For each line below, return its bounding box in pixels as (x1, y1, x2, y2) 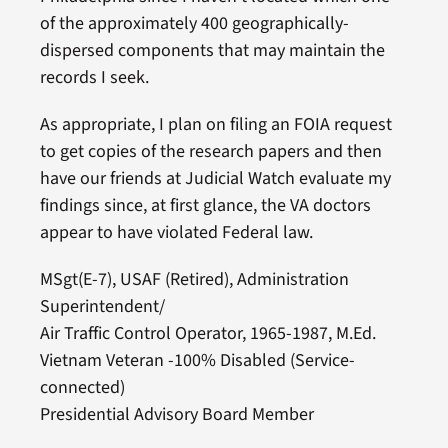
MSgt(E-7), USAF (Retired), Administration (39, 266, 349, 292)
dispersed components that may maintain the (39, 37, 385, 63)
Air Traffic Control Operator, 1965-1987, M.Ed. (39, 320, 376, 346)
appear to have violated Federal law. (39, 219, 313, 245)
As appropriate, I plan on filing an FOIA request (39, 111, 392, 137)
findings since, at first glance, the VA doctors (39, 192, 371, 218)
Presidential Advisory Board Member (39, 401, 314, 427)
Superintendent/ (39, 293, 165, 319)
